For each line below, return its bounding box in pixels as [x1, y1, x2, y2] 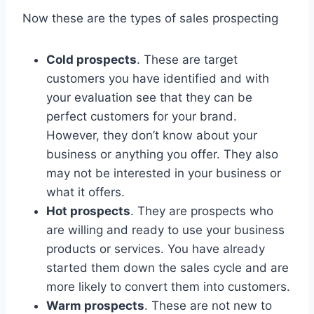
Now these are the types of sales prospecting [22, 11, 278, 26]
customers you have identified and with [46, 71, 269, 86]
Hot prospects [46, 204, 130, 219]
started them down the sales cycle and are [46, 261, 289, 275]
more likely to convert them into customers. [46, 280, 290, 294]
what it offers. [46, 185, 125, 200]
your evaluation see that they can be [46, 90, 252, 105]
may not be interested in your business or [46, 166, 281, 181]
